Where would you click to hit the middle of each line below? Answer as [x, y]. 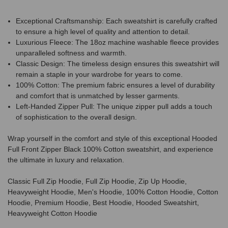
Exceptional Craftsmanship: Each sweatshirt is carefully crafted [117, 21]
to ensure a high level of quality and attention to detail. [103, 31]
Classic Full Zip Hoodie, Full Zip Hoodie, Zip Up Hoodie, [97, 181]
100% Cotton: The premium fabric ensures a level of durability [116, 85]
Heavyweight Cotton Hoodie [52, 213]
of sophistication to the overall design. [77, 117]
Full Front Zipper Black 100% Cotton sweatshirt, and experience [110, 149]
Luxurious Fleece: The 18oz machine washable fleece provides [118, 42]
